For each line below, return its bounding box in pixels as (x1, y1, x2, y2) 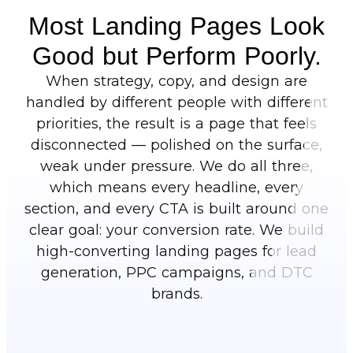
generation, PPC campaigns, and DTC (40, 263, 313, 281)
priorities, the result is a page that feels (36, 114, 317, 132)
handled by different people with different (25, 93, 328, 111)
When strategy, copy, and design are (46, 72, 307, 90)
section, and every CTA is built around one (24, 199, 329, 217)
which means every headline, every (50, 178, 303, 196)
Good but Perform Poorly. (32, 41, 321, 70)
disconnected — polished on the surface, (31, 136, 322, 154)
